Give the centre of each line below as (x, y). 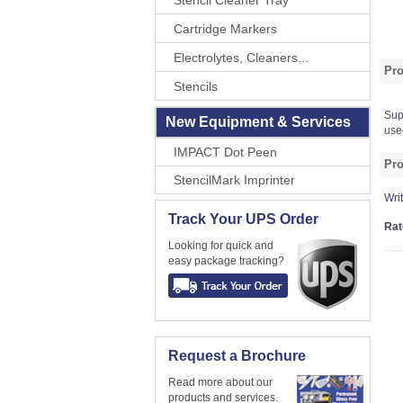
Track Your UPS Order (243, 219)
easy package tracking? (226, 261)
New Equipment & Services (258, 122)
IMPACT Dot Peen (225, 152)
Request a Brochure (237, 356)
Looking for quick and (221, 246)
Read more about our (220, 382)
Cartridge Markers (225, 29)
